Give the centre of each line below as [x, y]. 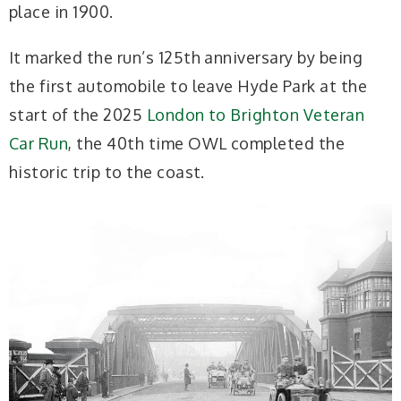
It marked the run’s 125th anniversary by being [186, 57]
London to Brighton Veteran [256, 114]
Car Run [39, 143]
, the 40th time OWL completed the [207, 143]
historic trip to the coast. [107, 171]
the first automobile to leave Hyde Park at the [188, 85]
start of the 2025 [78, 114]
